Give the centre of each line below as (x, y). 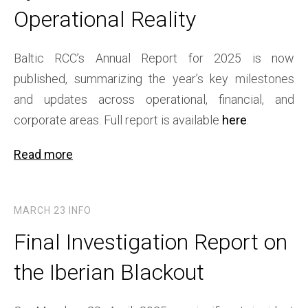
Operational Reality (105, 20)
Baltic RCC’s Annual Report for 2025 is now (154, 58)
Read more (43, 155)
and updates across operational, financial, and (154, 100)
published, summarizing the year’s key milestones (154, 79)
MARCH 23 (40, 211)
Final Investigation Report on (151, 242)
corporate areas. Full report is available (118, 120)
